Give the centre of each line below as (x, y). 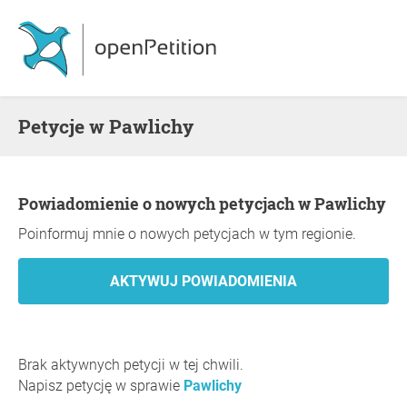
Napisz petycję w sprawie (101, 386)
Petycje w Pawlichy (112, 126)
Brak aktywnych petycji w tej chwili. (131, 365)
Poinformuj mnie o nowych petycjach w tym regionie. (187, 234)
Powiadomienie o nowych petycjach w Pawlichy (208, 203)
